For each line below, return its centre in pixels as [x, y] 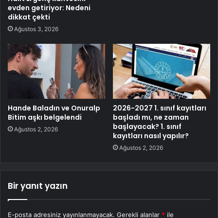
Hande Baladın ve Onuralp [54, 108]
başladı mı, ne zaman [151, 117]
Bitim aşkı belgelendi [45, 117]
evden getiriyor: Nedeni [49, 8]
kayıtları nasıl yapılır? [151, 136]
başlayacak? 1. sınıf [147, 126]
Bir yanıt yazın [38, 186]
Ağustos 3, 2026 [36, 29]
